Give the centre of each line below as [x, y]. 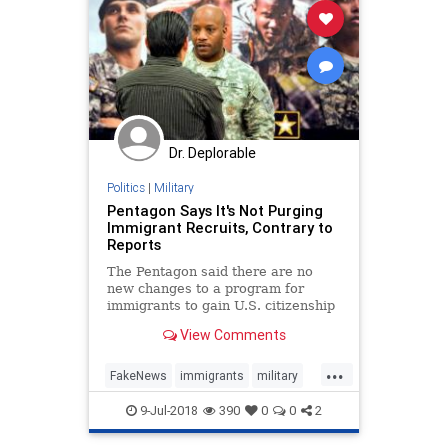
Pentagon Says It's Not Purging [214, 210]
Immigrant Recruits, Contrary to [219, 227]
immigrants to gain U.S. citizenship [220, 305]
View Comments [231, 335]
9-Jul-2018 [167, 410]
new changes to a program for [205, 288]
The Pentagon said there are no [209, 271]
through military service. [186, 322]
